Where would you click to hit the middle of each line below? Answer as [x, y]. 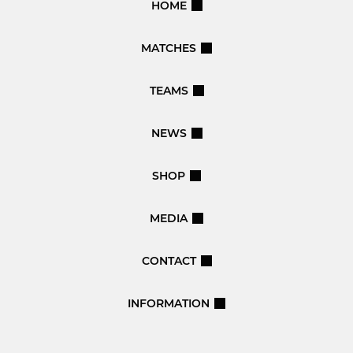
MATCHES [169, 48]
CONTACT [169, 261]
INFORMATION [169, 303]
